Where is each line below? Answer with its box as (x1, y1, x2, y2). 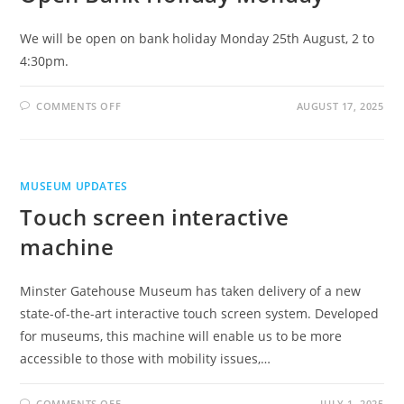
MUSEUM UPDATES (20, 179, 128, 194)
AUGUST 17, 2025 (296, 99, 384, 113)
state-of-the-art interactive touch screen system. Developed (20, 305, 380, 322)
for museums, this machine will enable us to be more (20, 327, 343, 344)
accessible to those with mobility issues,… (20, 350, 271, 367)
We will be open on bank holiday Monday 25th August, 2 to (20, 30, 375, 47)
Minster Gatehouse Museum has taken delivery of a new (20, 282, 362, 299)
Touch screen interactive (20, 202, 289, 232)
